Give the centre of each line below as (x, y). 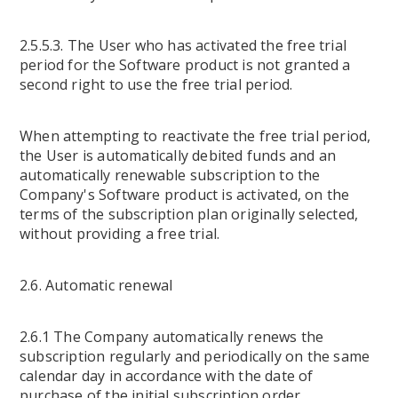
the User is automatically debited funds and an (178, 155)
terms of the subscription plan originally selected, (189, 214)
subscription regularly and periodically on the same (195, 356)
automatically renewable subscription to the (170, 175)
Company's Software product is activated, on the (185, 195)
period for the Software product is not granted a (185, 65)
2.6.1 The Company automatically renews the (172, 337)
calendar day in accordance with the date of (167, 376)
